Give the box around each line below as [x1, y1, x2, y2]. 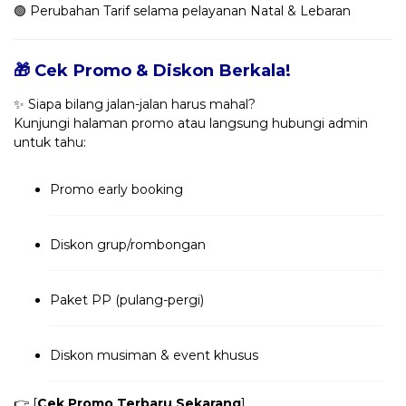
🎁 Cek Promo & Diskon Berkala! [14, 59, 291, 81]
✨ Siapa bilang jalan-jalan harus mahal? [14, 95, 256, 112]
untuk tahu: [14, 133, 86, 150]
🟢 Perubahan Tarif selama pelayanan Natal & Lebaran [14, 2, 351, 19]
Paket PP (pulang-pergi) [50, 291, 204, 308]
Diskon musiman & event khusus [50, 346, 258, 363]
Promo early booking [50, 180, 183, 198]
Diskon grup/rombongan [50, 236, 206, 253]
